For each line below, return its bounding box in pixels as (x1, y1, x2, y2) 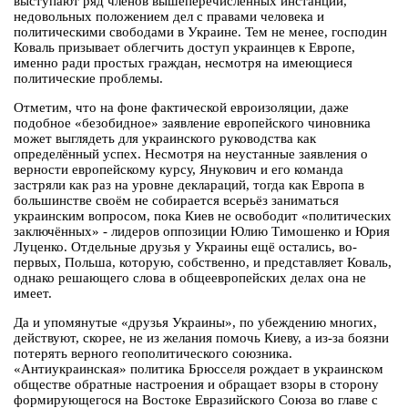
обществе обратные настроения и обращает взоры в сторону (14, 377, 379, 393)
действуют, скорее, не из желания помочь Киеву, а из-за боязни (14, 331, 389, 346)
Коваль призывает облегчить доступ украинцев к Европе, (14, 40, 355, 56)
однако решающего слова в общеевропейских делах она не (14, 270, 366, 286)
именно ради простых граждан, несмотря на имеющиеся (14, 56, 352, 71)
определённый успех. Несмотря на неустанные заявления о (14, 147, 368, 162)
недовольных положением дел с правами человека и (14, 9, 324, 25)
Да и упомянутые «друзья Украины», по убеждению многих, (14, 315, 377, 331)
